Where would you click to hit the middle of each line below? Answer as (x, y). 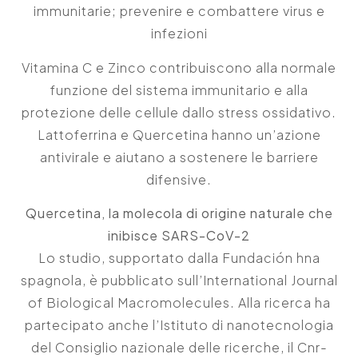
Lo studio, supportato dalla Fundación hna (179, 258)
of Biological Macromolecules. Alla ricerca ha (179, 303)
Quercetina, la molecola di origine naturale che (179, 213)
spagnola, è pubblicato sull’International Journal (179, 280)
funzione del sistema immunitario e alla (179, 89)
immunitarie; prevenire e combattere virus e (179, 11)
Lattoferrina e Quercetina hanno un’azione (179, 134)
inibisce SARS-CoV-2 (179, 236)
